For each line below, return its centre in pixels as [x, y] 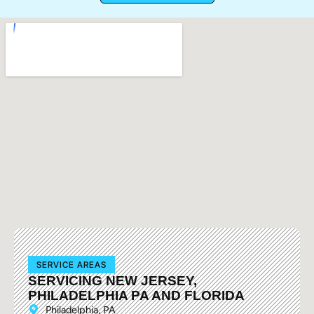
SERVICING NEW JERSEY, [112, 280]
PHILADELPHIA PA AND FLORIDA [136, 295]
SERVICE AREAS [71, 264]
